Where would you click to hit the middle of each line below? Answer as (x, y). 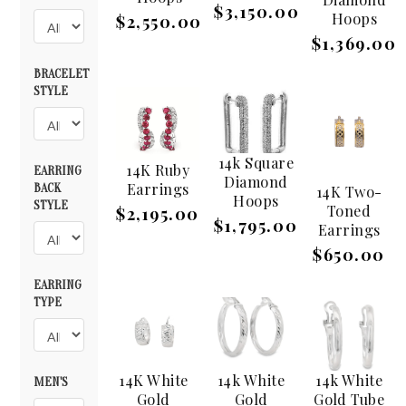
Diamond (256, 181)
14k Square (256, 162)
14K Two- (349, 191)
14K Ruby (158, 169)
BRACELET (62, 73)
